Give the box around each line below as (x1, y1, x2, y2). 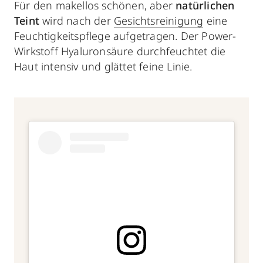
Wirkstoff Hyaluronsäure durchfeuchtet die (14, 43, 226, 58)
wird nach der (39, 13, 114, 28)
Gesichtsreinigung (114, 13, 204, 28)
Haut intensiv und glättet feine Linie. (14, 59, 193, 73)
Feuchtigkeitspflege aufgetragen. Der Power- (14, 28, 237, 43)
